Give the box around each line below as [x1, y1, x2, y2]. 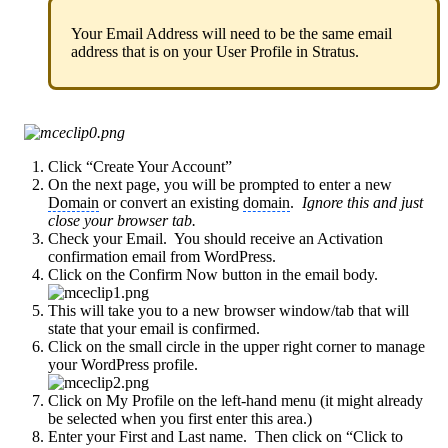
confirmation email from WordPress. [48, 247, 276, 265]
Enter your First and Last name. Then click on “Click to [48, 427, 403, 445]
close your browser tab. [48, 211, 196, 229]
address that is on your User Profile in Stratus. [71, 42, 359, 60]
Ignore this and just [302, 193, 423, 211]
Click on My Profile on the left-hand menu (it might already [48, 391, 423, 409]
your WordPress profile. [48, 355, 198, 373]
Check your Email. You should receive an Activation [48, 229, 383, 247]
